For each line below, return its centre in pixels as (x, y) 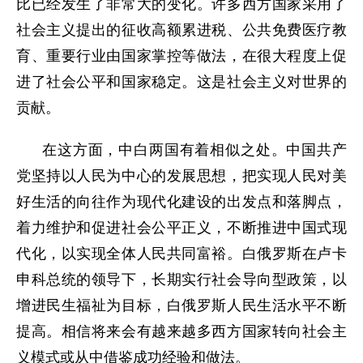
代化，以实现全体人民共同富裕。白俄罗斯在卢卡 (181, 254)
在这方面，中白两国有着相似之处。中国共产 (194, 150)
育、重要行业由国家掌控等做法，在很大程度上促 (181, 56)
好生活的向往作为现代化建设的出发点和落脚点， (181, 202)
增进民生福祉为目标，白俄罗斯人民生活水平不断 (181, 306)
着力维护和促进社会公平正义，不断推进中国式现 (181, 228)
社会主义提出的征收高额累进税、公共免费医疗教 (181, 30)
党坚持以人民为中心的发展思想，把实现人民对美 (181, 176)
